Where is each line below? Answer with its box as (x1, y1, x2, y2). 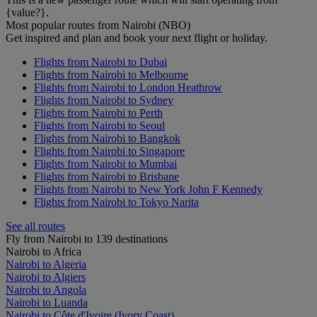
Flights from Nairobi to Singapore (34, 145, 185, 157)
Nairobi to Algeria (6, 258, 86, 270)
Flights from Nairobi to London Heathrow (34, 81, 222, 93)
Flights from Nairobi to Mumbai (34, 158, 177, 170)
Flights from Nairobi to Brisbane (34, 171, 179, 183)
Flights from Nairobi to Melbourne (34, 69, 188, 81)
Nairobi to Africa (6, 246, 81, 258)
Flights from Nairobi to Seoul (34, 120, 165, 132)
